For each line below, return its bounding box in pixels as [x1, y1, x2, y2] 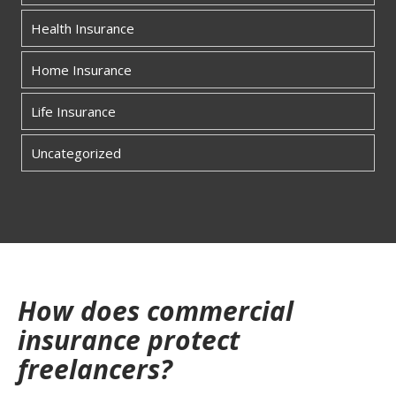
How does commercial [18, 293, 293, 330]
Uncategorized [31, 144, 121, 163]
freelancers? [18, 351, 172, 388]
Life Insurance [31, 103, 116, 121]
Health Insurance [31, 19, 134, 38]
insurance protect [18, 322, 240, 359]
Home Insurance [31, 61, 132, 80]
